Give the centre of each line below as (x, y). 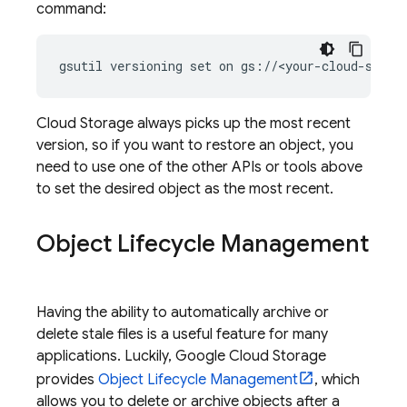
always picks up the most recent (242, 124)
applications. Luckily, (106, 356)
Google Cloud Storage (251, 356)
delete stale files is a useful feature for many (182, 334)
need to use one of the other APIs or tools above (199, 167)
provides (67, 380)
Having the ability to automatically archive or (183, 313)
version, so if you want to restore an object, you (195, 145)
